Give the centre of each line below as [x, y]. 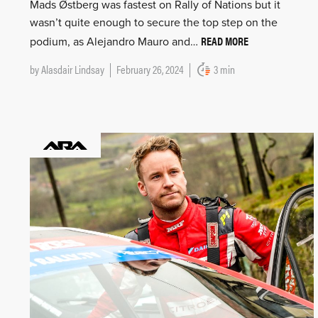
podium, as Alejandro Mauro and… [115, 42]
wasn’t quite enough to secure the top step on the [154, 23]
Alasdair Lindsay [73, 70]
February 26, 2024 [150, 70]
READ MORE [225, 41]
